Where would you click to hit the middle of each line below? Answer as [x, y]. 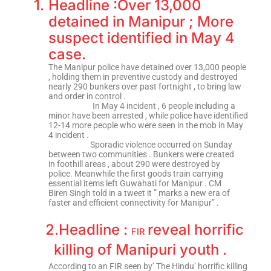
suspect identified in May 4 [141, 38]
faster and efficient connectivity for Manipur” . [133, 202]
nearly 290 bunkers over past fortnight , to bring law [145, 86]
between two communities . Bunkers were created [141, 154]
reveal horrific [195, 229]
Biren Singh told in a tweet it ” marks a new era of [139, 193]
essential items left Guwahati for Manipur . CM [135, 183]
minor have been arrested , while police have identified [148, 115]
